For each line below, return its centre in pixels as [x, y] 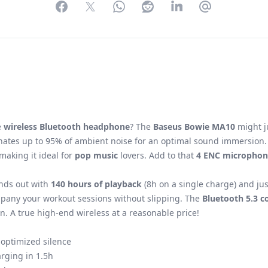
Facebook [83, 13]
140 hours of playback [96, 184]
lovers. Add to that [157, 155]
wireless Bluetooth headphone [67, 127]
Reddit [162, 13]
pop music [96, 155]
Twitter [106, 13]
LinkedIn [195, 13]
